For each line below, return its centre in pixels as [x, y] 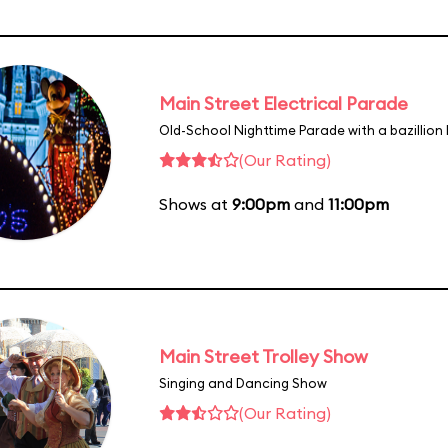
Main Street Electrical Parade [283, 103]
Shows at [195, 203]
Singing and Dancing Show [243, 382]
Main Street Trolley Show [263, 356]
